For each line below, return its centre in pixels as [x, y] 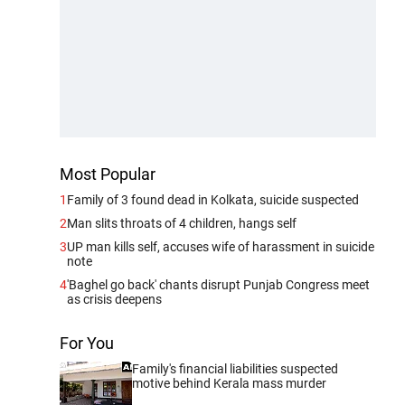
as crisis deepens [114, 299]
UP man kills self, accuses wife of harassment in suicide [221, 246]
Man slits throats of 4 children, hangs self [182, 223]
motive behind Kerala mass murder [229, 383]
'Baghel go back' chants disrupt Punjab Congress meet [218, 284]
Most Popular [108, 174]
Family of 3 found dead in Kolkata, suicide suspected [213, 199]
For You [87, 343]
